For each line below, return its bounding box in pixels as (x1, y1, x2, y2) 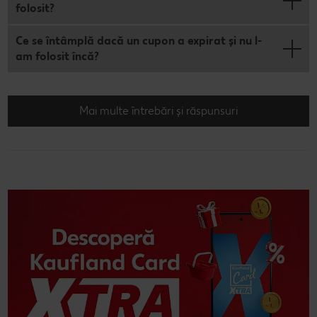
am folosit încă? (16, 50, 99, 64)
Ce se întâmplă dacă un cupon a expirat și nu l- (16, 34, 262, 48)
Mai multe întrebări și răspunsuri (79, 104, 238, 118)
